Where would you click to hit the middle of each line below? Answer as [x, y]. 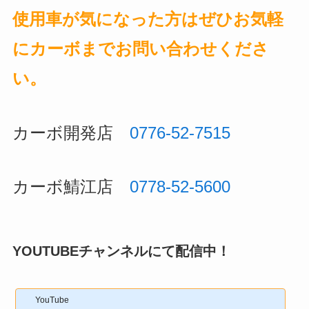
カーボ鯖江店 [71, 187]
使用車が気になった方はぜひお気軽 [148, 19]
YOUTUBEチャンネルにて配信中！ [121, 251]
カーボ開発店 [71, 132]
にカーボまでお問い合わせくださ [140, 48]
